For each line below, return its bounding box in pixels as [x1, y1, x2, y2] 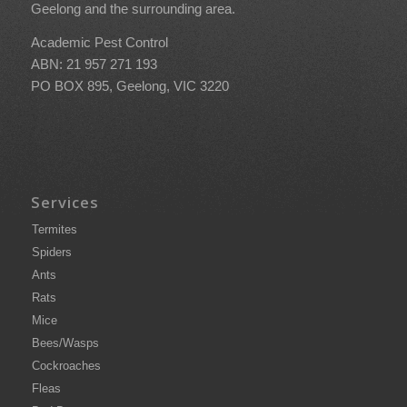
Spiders [31, 244, 72, 259]
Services [30, 191, 99, 213]
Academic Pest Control [30, 35, 168, 50]
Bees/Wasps [31, 335, 99, 350]
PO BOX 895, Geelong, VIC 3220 [30, 78, 229, 94]
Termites [31, 222, 77, 236]
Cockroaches [31, 358, 101, 372]
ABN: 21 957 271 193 [30, 56, 157, 72]
